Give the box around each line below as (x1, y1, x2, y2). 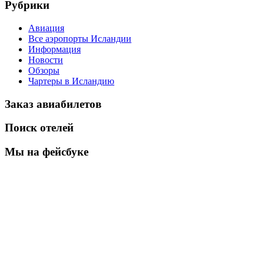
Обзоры (28, 65, 60, 75)
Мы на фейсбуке (5, 146, 88, 159)
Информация (28, 44, 81, 54)
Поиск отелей (5, 121, 74, 134)
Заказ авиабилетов (5, 97, 101, 110)
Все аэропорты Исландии (28, 33, 131, 44)
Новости (28, 54, 63, 65)
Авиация (28, 22, 64, 33)
